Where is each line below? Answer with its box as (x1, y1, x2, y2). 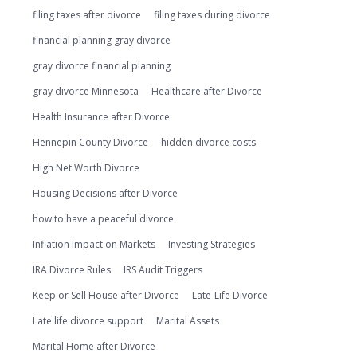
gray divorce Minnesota (33, 84, 139, 98)
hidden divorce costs (161, 135, 256, 149)
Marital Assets (156, 314, 219, 328)
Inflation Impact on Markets (33, 237, 155, 251)
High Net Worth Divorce (33, 161, 139, 175)
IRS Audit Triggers (124, 263, 202, 277)
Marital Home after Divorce (33, 339, 155, 353)
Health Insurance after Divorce (33, 110, 170, 124)
